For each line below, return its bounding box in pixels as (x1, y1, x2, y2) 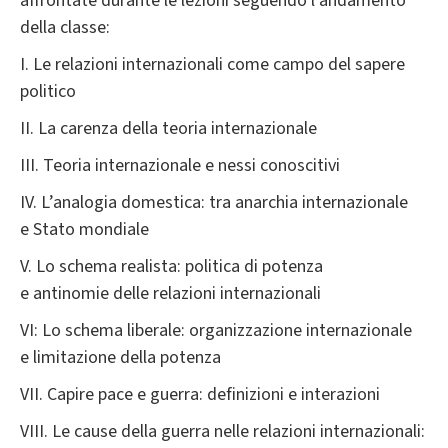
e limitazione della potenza (20, 345, 221, 371)
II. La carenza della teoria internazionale (20, 116, 317, 142)
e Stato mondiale (20, 217, 149, 243)
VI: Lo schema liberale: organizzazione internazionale (20, 318, 412, 344)
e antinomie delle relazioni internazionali (20, 281, 321, 307)
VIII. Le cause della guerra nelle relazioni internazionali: (20, 419, 425, 445)
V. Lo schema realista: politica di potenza (20, 254, 323, 280)
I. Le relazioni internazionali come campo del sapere (20, 52, 405, 78)
